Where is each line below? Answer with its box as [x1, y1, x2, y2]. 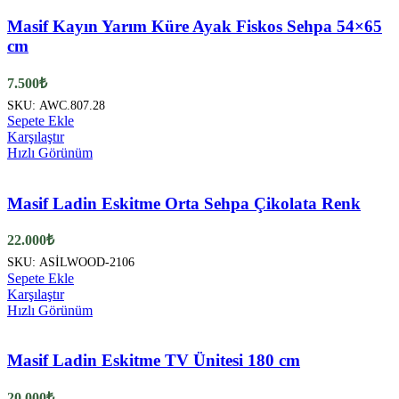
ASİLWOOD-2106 [39, 255, 134, 270]
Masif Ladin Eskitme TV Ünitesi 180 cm [7, 351, 300, 370]
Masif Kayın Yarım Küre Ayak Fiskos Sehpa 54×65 [7, 17, 382, 37]
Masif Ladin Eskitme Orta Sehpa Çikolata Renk [7, 193, 361, 213]
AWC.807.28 [39, 98, 105, 113]
